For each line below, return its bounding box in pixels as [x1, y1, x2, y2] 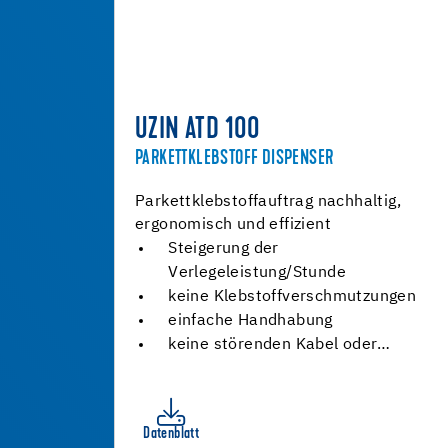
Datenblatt [143, 426, 200, 442]
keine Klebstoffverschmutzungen [168, 289, 417, 305]
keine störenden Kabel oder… [168, 337, 390, 353]
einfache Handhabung [168, 313, 333, 329]
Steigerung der [168, 241, 279, 257]
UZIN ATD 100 [135, 116, 261, 146]
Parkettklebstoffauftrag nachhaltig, [135, 194, 401, 210]
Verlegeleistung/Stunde [168, 265, 346, 281]
